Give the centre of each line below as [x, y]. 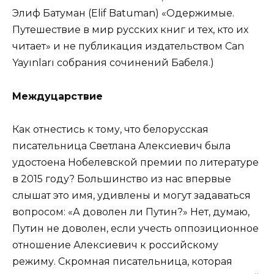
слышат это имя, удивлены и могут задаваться [131, 195]
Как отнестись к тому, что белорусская [110, 129]
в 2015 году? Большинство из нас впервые [122, 179]
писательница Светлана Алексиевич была [121, 146]
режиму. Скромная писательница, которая [122, 261]
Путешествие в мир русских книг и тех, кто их [130, 30]
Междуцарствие [57, 96]
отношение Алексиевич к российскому [115, 245]
